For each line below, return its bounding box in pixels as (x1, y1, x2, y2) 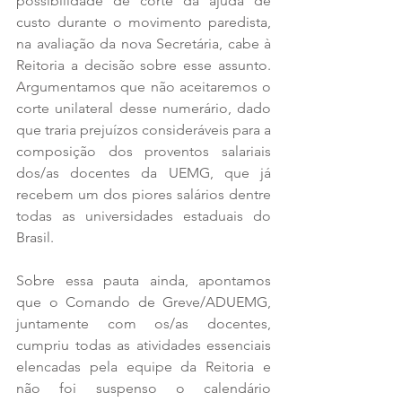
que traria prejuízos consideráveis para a (16, 120, 271, 138)
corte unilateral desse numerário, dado (16, 99, 271, 117)
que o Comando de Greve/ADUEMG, (16, 293, 271, 310)
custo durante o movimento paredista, (16, 13, 271, 31)
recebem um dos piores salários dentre (16, 185, 271, 203)
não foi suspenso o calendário (16, 379, 271, 397)
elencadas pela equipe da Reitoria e (16, 357, 271, 375)
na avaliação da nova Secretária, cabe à (16, 34, 271, 52)
